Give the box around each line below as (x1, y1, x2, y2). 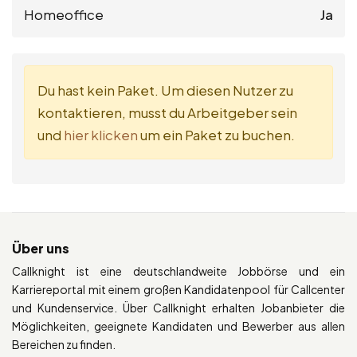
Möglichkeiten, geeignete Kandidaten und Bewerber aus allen (12, 319, 345, 334)
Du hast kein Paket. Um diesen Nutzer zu (37, 81, 293, 100)
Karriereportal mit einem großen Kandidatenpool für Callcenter (12, 282, 345, 297)
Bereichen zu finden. (12, 337, 116, 352)
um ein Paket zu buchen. (138, 126, 295, 144)
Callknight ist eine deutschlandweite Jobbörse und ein (12, 264, 345, 279)
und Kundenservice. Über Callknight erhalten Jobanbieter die (12, 300, 345, 316)
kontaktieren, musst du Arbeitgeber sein (37, 104, 297, 122)
